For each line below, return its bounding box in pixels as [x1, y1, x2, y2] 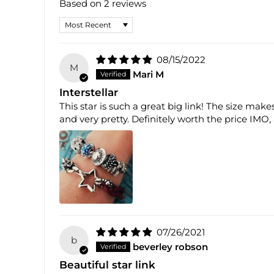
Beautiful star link [59, 259, 155, 272]
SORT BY [59, 17, 106, 26]
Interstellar [59, 86, 118, 99]
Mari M [133, 68, 164, 81]
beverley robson [133, 241, 208, 253]
